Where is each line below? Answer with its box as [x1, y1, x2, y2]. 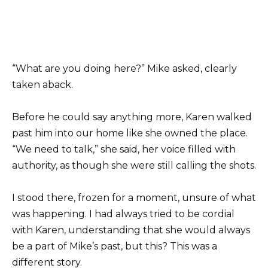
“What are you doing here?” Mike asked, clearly [12, 62, 237, 74]
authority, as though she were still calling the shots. [12, 160, 256, 172]
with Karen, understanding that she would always [12, 224, 250, 236]
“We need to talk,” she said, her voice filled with [12, 144, 236, 156]
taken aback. [12, 78, 73, 90]
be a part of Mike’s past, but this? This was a [12, 240, 217, 252]
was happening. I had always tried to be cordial [12, 208, 234, 220]
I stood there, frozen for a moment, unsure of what [12, 192, 256, 204]
